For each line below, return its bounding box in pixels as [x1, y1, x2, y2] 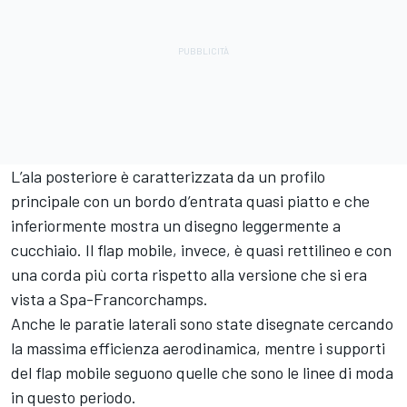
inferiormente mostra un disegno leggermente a [11, 215, 341, 236]
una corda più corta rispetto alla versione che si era [11, 264, 367, 285]
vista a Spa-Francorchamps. [11, 289, 208, 310]
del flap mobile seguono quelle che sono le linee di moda [11, 362, 393, 383]
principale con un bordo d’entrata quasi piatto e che [11, 191, 370, 212]
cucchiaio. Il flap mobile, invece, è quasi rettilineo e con [11, 240, 392, 261]
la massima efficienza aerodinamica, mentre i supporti [11, 338, 385, 359]
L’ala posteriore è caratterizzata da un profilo [11, 166, 325, 187]
